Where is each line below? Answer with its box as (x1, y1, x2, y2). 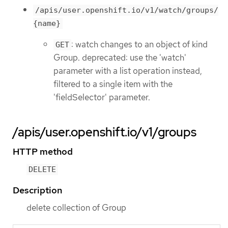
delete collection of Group (26, 202, 126, 213)
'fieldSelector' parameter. (53, 92, 150, 103)
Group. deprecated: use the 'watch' (53, 52, 186, 64)
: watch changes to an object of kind (71, 39, 208, 50)
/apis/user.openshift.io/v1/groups (13, 124, 196, 140)
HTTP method (13, 146, 73, 158)
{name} (33, 18, 61, 28)
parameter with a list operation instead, (53, 65, 202, 77)
